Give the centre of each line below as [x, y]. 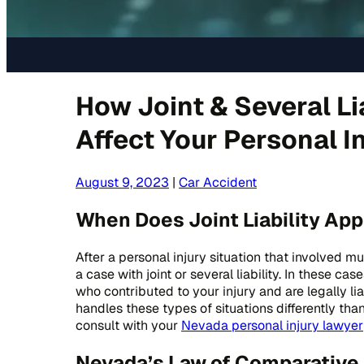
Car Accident [218, 182]
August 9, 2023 [122, 182]
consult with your [128, 325]
